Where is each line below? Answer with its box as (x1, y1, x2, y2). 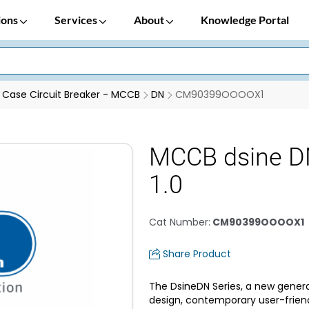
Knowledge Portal (201, 13, 289, 26)
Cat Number (149, 215, 208, 229)
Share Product (163, 247, 231, 261)
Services (54, 13, 99, 26)
